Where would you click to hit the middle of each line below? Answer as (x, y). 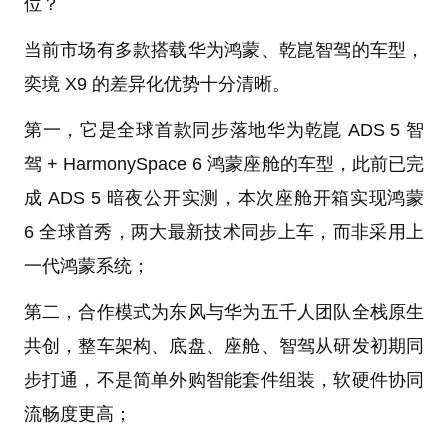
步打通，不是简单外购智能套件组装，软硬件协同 (224, 379)
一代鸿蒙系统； (86, 265)
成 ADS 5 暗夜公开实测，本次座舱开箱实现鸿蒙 (224, 197)
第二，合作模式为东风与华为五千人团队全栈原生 (224, 311)
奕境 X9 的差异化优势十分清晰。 (156, 83)
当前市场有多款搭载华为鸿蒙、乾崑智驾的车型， (224, 49)
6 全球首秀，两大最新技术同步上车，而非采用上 (224, 231)
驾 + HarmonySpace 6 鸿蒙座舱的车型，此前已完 (224, 163)
